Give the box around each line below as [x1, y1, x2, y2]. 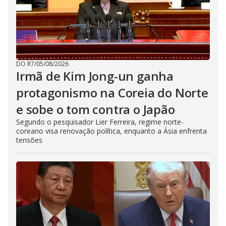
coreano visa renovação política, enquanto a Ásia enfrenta [16, 126, 207, 136]
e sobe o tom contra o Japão [16, 101, 175, 118]
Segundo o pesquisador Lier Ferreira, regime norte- [16, 117, 184, 127]
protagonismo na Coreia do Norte [16, 84, 208, 101]
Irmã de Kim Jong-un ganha [16, 68, 174, 85]
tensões [16, 135, 42, 145]
